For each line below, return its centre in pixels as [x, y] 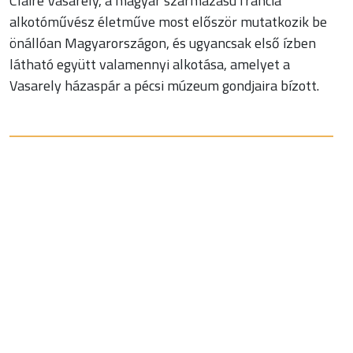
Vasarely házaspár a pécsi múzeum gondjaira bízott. [164, 86]
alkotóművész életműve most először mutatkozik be [168, 22]
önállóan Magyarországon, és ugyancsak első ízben [162, 43]
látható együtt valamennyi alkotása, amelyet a [149, 65]
